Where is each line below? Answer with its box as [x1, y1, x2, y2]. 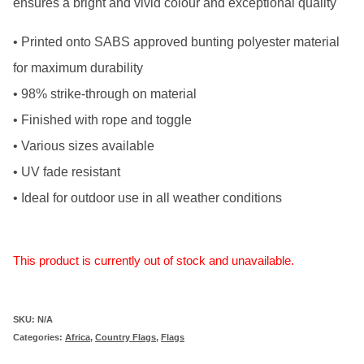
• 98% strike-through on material [13, 87, 197, 101]
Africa [65, 332, 90, 343]
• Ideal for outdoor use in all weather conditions [13, 191, 282, 205]
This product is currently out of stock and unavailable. [13, 253, 294, 267]
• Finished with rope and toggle [13, 113, 192, 127]
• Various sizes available [13, 139, 154, 153]
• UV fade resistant [13, 165, 120, 179]
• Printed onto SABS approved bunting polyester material [13, 35, 340, 49]
